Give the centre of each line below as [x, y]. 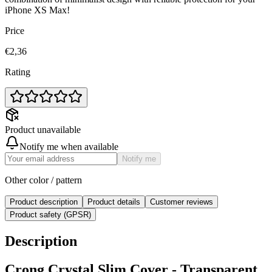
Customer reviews [182, 202]
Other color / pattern [43, 180]
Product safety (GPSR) [50, 215]
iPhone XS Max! [37, 10]
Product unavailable [43, 130]
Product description [44, 202]
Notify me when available [69, 147]
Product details [114, 202]
